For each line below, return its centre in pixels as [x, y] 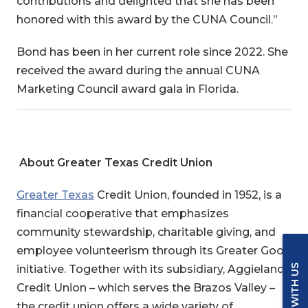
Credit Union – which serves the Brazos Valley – [145, 288]
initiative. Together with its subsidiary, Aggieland [150, 269]
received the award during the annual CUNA [138, 70]
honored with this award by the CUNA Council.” [147, 20]
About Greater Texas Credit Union [115, 163]
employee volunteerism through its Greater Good [154, 251]
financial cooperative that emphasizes [122, 213]
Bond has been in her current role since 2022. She [152, 52]
